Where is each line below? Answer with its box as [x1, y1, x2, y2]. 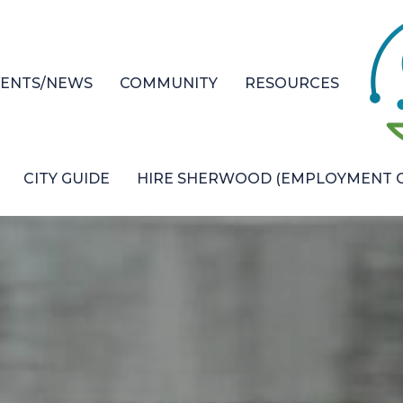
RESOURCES [245, 75, 339, 93]
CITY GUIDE [23, 170, 110, 187]
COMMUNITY [120, 75, 218, 93]
